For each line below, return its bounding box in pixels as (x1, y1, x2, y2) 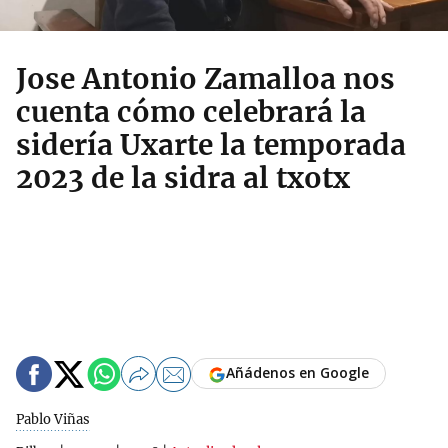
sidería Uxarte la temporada (16, 127, 406, 163)
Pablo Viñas (16, 411, 90, 428)
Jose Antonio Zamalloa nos (16, 61, 395, 97)
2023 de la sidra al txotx (16, 160, 350, 196)
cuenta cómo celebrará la (16, 94, 366, 130)
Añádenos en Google (226, 363, 369, 383)
